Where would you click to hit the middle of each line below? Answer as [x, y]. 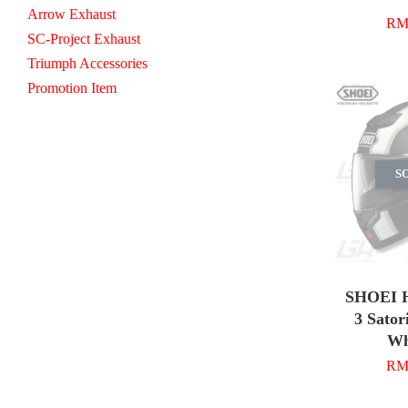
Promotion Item [72, 87]
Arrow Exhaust [71, 14]
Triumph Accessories [87, 63]
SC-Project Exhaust [84, 38]
